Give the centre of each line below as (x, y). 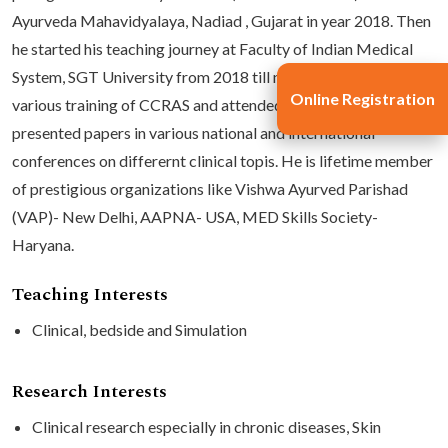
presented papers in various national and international (193, 132)
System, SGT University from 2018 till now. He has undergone (221, 76)
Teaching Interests (90, 294)
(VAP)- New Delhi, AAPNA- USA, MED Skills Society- (195, 216)
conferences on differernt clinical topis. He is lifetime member (222, 160)
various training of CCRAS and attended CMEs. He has (197, 104)
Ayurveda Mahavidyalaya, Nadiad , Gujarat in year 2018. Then (221, 20)
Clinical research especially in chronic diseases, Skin (206, 426)
